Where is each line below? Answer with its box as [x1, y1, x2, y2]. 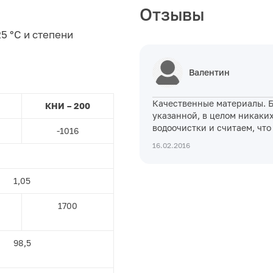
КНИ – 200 [45, 101, 90, 112]
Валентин [189, 67, 230, 78]
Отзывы [140, 4, 204, 25]
